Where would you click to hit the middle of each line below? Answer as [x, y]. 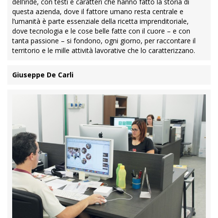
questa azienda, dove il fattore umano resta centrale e [98, 11]
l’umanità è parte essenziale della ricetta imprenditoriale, [100, 21]
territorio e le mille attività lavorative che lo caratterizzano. [105, 50]
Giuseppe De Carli [43, 75]
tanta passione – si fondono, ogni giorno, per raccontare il [104, 41]
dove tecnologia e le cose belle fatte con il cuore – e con [101, 31]
